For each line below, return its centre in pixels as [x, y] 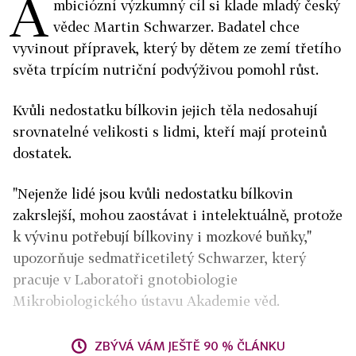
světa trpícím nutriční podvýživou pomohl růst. [166, 70]
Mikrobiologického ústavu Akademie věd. [146, 301]
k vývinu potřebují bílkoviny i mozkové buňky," [162, 236]
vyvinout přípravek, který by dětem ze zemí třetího [177, 48]
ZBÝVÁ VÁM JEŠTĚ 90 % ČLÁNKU [190, 346]
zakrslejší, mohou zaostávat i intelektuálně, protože [178, 215]
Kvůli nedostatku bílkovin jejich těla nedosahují [165, 110]
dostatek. [42, 153]
